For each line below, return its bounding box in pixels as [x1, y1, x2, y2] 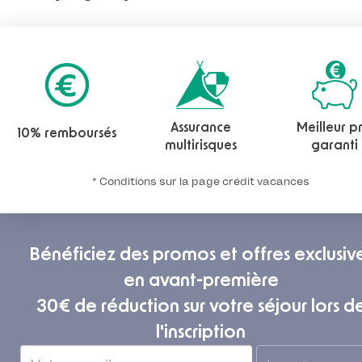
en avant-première [123, 271, 279, 290]
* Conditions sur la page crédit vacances [92, 175, 309, 188]
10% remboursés [17, 127, 117, 141]
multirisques [164, 139, 237, 153]
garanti [311, 139, 359, 153]
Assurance [170, 121, 231, 135]
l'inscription [156, 323, 246, 342]
